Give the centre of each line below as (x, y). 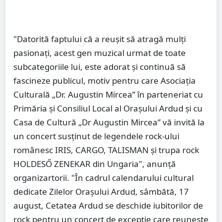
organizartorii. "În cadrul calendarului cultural (104, 178)
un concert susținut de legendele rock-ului (96, 136)
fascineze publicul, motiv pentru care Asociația (105, 81)
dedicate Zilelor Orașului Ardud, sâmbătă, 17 (101, 192)
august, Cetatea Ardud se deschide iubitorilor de (108, 206)
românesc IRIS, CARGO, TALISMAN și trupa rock (106, 150)
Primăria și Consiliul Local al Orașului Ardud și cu (108, 109)
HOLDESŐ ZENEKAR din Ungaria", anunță (95, 164)
